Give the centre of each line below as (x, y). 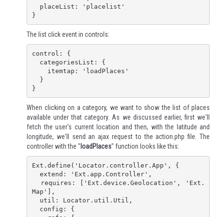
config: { (36, 209)
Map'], (43, 191)
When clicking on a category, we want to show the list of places (118, 108)
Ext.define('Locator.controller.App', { (105, 165)
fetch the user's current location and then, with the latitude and (118, 127)
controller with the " (54, 147)
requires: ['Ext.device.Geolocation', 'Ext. (36, 183)
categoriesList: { (36, 62)
